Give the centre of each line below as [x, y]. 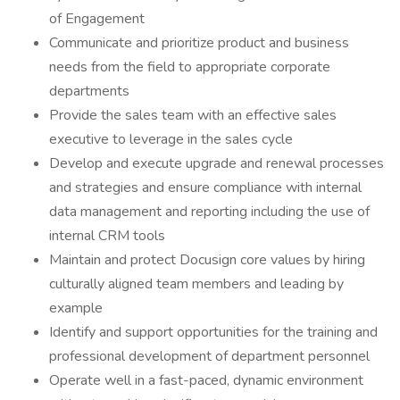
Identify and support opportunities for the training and [213, 332]
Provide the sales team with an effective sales [193, 115]
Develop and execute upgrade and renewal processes [217, 163]
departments [89, 91]
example [76, 308]
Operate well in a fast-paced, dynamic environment [206, 380]
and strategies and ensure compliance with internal [205, 187]
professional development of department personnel [209, 356]
